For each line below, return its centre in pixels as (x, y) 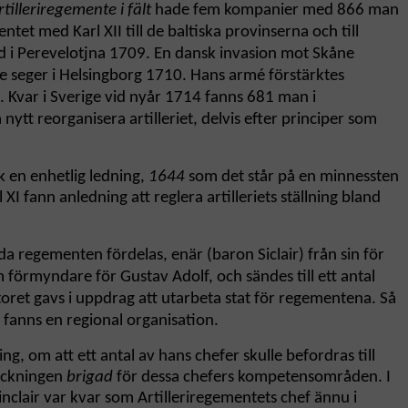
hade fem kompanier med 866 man (275, 11)
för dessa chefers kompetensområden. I (252, 378)
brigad (90, 378)
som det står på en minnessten (292, 178)
